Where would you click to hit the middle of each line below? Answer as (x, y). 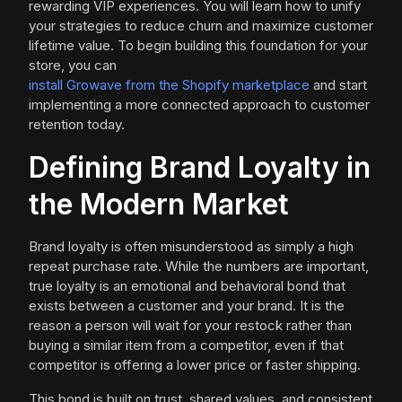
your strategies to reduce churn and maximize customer (201, 26)
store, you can (73, 65)
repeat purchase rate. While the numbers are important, (199, 266)
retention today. (77, 124)
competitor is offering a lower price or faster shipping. (195, 365)
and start (338, 85)
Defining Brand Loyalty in (200, 167)
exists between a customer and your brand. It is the (187, 306)
